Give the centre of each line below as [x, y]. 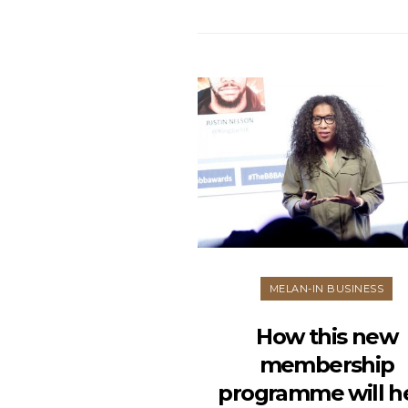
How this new [327, 336]
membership [326, 364]
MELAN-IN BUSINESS [326, 288]
